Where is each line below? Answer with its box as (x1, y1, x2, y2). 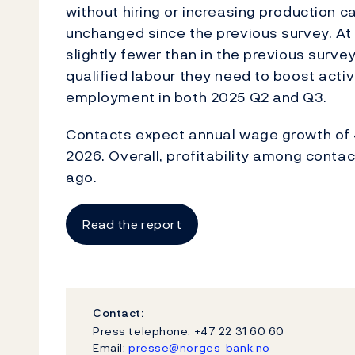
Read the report (82, 215, 182, 234)
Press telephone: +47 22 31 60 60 (93, 322, 284, 339)
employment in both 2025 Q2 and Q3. (66, 86, 327, 108)
